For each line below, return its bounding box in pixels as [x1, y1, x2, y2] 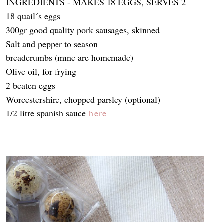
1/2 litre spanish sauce [6, 107, 89, 119]
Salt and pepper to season [6, 38, 98, 50]
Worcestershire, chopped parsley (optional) [6, 93, 161, 106]
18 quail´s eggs [6, 10, 61, 22]
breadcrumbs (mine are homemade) [6, 52, 134, 64]
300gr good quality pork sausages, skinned [6, 24, 160, 36]
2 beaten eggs [6, 79, 55, 92]
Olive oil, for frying [6, 65, 77, 78]
